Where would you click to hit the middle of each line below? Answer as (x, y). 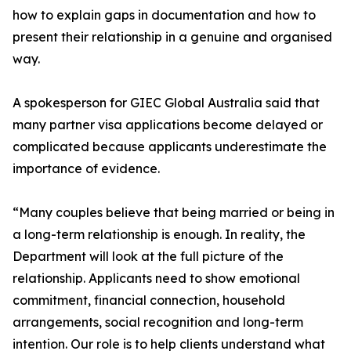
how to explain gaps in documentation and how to (164, 15)
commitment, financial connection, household (149, 300)
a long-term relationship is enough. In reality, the (159, 235)
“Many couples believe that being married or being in (174, 213)
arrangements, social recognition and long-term (158, 322)
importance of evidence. (86, 169)
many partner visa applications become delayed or (168, 125)
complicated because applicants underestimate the (170, 147)
